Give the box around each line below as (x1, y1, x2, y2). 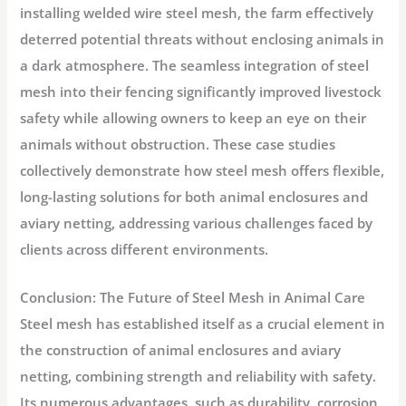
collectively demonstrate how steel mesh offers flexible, (20, 161, 385, 180)
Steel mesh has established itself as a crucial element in (20, 314, 386, 333)
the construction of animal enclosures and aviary (20, 340, 342, 359)
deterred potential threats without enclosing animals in (20, 30, 385, 49)
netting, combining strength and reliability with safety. (20, 366, 377, 385)
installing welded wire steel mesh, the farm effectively (20, 4, 374, 23)
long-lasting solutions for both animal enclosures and (20, 188, 369, 207)
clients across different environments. (20, 240, 269, 259)
